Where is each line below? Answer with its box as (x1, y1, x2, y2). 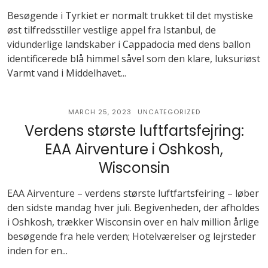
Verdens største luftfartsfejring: (24, 121, 244, 141)
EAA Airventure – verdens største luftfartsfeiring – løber (7, 187, 259, 200)
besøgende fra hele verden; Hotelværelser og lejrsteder (7, 230, 256, 243)
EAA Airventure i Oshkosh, (45, 139, 223, 159)
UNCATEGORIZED (137, 107, 200, 117)
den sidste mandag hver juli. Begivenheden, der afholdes (7, 201, 260, 214)
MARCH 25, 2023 (68, 107, 132, 117)
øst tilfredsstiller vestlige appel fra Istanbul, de (7, 23, 216, 36)
